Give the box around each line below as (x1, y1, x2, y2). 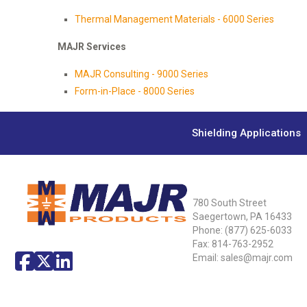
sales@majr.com (220, 252, 293, 264)
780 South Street (192, 197, 267, 209)
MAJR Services (58, 41, 126, 53)
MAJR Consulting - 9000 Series (75, 69, 208, 80)
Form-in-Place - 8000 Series (75, 86, 195, 97)
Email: (192, 252, 221, 264)
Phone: (192, 225, 225, 236)
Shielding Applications (191, 127, 301, 140)
